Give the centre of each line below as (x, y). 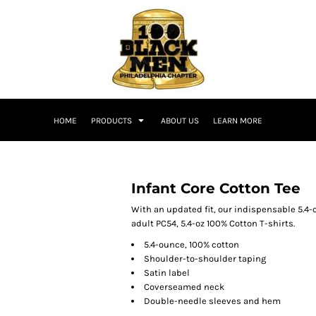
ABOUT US (180, 121)
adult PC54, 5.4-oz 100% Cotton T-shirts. (213, 223)
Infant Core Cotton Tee (216, 188)
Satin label (167, 273)
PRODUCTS (113, 121)
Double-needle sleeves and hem (212, 301)
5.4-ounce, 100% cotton (192, 244)
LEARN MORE (238, 121)
